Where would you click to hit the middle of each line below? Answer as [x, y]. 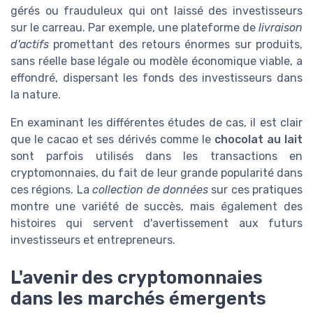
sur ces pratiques [255, 190]
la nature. [36, 95]
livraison [281, 28]
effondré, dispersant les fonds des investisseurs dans [156, 78]
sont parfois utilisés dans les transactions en [156, 156]
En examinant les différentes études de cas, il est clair [156, 123]
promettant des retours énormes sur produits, [176, 45]
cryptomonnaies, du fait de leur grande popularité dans [156, 173]
